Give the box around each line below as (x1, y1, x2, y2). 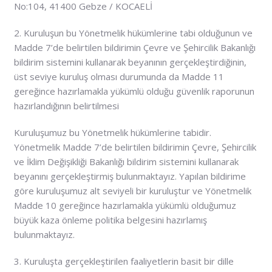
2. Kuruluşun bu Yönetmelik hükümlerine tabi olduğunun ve (13, 26, 253, 39)
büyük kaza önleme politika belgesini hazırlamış (13, 213, 207, 226)
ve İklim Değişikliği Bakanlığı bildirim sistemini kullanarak (13, 155, 239, 168)
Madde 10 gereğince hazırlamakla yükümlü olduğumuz (13, 199, 236, 211)
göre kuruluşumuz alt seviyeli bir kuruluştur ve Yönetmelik (13, 184, 251, 197)
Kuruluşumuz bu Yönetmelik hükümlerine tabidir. (13, 126, 211, 138)
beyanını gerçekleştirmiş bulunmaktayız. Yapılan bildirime (13, 169, 246, 182)
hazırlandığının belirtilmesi (13, 99, 119, 112)
